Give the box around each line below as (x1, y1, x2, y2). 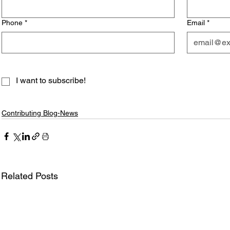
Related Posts (1, 170, 58, 181)
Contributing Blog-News (2, 109, 78, 117)
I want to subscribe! (16, 75, 86, 85)
